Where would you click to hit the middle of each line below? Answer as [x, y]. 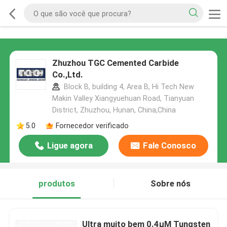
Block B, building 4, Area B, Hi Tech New [128, 87]
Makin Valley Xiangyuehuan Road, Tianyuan [123, 99]
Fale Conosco [169, 146]
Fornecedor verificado [92, 125]
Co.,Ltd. [67, 75]
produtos [56, 184]
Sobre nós [170, 184]
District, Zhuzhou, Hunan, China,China [114, 110]
